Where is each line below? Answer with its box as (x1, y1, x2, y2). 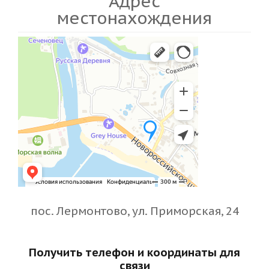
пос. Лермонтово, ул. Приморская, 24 (30, 203, 239, 218)
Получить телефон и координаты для (29, 244, 240, 259)
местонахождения (57, 6, 212, 29)
